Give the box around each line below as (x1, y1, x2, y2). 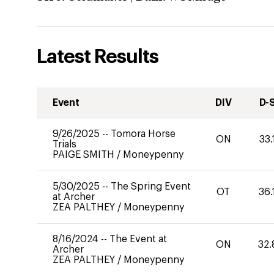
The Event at (109, 234, 167, 244)
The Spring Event (111, 182, 191, 191)
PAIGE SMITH (53, 150, 117, 160)
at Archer (53, 192, 95, 202)
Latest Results (37, 47, 158, 67)
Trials (53, 139, 76, 149)
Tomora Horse (111, 129, 176, 139)
